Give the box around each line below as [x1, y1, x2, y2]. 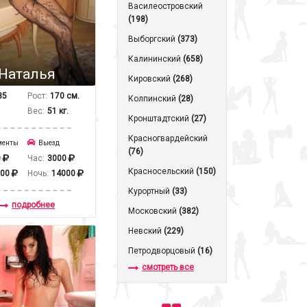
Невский [128, 226, 164, 236]
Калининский [128, 54, 183, 64]
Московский [128, 206, 179, 216]
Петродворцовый [128, 246, 197, 256]
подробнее [12, 200, 56, 210]
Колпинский [128, 94, 178, 103]
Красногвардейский [128, 134, 208, 143]
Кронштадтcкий [128, 114, 191, 123]
